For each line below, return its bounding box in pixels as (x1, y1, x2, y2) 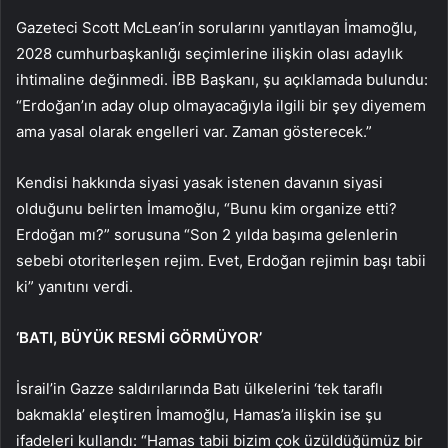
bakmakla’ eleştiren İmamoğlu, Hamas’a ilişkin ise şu (16, 405, 382, 425)
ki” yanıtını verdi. (16, 277, 133, 297)
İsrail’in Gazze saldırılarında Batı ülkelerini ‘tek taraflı (16, 379, 383, 399)
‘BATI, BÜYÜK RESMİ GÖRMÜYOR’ (16, 328, 262, 348)
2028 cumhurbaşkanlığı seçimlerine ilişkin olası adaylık (16, 44, 403, 64)
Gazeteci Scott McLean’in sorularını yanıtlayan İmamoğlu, (16, 18, 417, 38)
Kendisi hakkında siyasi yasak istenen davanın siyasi (16, 173, 383, 193)
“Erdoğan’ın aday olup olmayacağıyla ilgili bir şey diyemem (16, 96, 426, 116)
